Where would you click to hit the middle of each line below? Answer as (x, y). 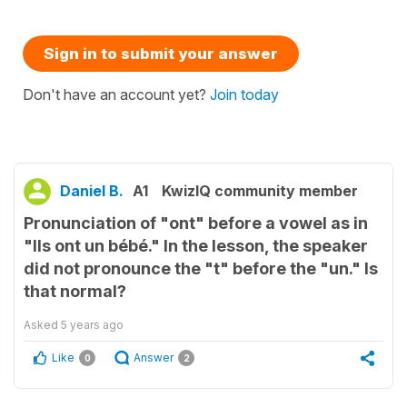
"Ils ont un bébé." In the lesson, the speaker (196, 246)
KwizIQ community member (260, 191)
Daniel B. (92, 191)
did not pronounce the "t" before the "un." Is (201, 269)
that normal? (75, 292)
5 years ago (92, 325)
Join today (244, 95)
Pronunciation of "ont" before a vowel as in (196, 223)
